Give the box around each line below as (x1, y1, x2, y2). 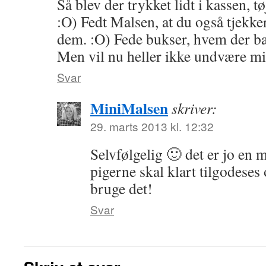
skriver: (172, 98, 217, 118)
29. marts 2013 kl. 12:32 (90, 118, 214, 134)
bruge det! (90, 178, 153, 198)
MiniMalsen (90, 97, 168, 119)
